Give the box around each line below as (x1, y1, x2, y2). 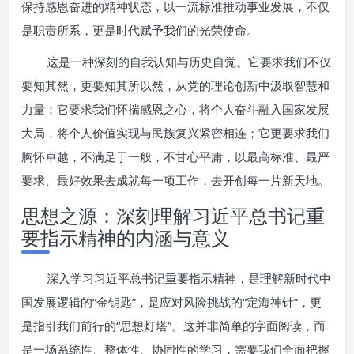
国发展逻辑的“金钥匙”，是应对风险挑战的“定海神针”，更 (21, 294, 322, 310)
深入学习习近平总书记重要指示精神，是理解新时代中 (47, 270, 331, 286)
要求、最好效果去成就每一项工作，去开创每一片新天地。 (21, 172, 330, 188)
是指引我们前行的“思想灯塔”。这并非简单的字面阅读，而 (21, 318, 326, 333)
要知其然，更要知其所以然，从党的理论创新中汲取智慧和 (21, 77, 330, 93)
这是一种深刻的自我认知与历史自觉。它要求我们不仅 (47, 54, 331, 70)
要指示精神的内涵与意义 (21, 224, 230, 250)
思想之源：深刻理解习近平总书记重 (21, 202, 325, 228)
